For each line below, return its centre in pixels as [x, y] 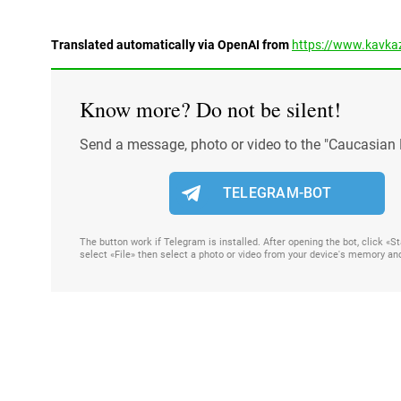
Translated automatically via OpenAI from [171, 45]
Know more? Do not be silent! [210, 110]
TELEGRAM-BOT [277, 193]
